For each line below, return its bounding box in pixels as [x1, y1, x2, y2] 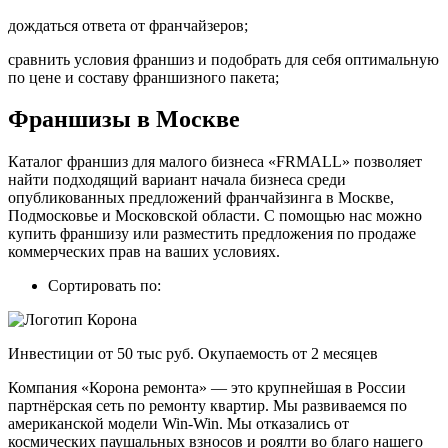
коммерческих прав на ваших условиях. [8, 243, 280, 261]
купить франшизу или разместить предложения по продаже [8, 225, 416, 243]
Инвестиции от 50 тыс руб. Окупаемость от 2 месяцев [8, 345, 378, 363]
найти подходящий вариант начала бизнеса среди [8, 171, 346, 189]
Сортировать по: [48, 277, 161, 295]
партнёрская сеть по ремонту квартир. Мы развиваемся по [8, 397, 407, 415]
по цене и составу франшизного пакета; [8, 68, 279, 86]
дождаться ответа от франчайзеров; [8, 16, 248, 34]
